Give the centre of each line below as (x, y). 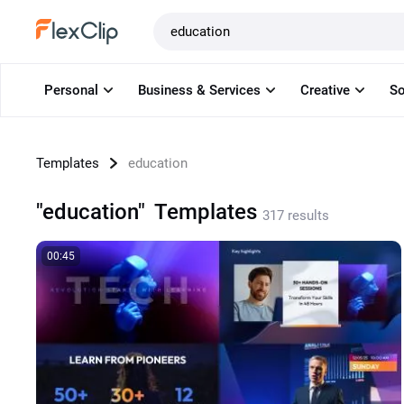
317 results (296, 216)
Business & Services (199, 90)
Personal (71, 90)
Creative (325, 90)
